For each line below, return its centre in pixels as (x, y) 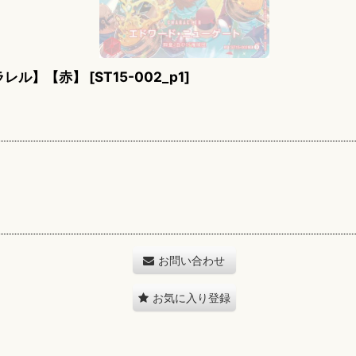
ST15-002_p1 (139, 77)
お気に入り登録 (191, 298)
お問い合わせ (192, 260)
